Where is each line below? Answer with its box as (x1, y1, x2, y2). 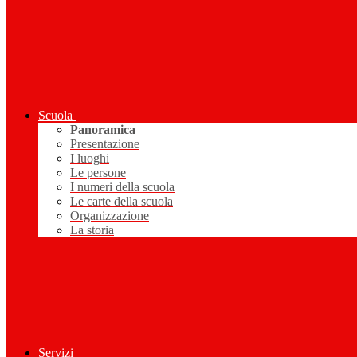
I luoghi (70, 151, 109, 166)
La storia (70, 223, 114, 237)
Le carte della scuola (70, 194, 173, 209)
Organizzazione (70, 209, 149, 223)
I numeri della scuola (70, 180, 175, 194)
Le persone (70, 166, 126, 180)
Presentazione (70, 137, 139, 151)
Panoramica (70, 123, 135, 137)
